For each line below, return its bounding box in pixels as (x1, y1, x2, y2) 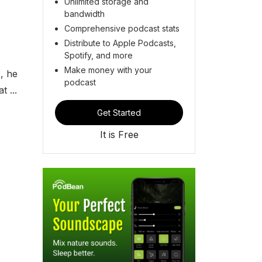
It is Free (99, 128, 139, 140)
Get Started (97, 107, 141, 118)
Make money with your (64, 64, 152, 75)
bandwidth (64, 8, 105, 19)
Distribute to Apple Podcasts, (64, 37, 176, 48)
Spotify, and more (64, 50, 133, 60)
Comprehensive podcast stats (64, 23, 180, 33)
